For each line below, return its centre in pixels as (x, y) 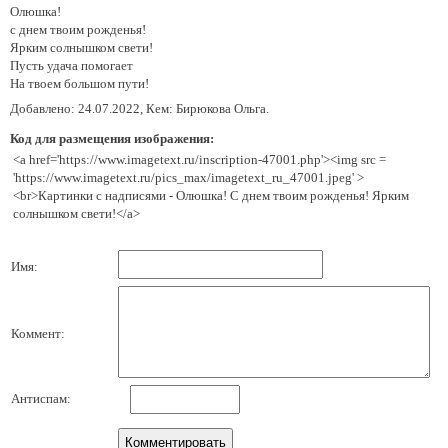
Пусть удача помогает (71, 65)
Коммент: (38, 333)
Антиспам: (41, 398)
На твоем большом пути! (79, 83)
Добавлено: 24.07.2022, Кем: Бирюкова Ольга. (139, 108)
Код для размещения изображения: (112, 138)
